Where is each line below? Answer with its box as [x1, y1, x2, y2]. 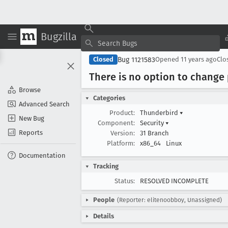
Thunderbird [140, 109, 180, 117]
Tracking [93, 162, 119, 170]
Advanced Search [19, 100, 70, 108]
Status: [115, 177, 135, 185]
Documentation [19, 151, 66, 159]
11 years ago [181, 55, 217, 63]
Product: [109, 109, 135, 117]
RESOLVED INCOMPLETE [140, 177, 209, 185]
